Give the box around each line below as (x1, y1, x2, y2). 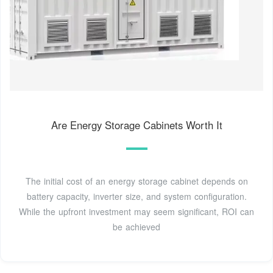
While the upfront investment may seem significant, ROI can (19, 205, 254, 218)
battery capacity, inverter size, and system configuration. (26, 190, 247, 202)
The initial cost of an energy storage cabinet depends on (25, 174, 248, 187)
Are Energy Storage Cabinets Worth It (51, 117, 222, 132)
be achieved (113, 220, 160, 233)
